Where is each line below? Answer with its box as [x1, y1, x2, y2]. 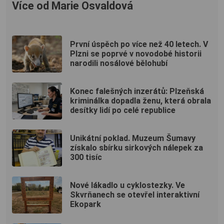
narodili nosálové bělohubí [70, 58, 167, 68]
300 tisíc [70, 152, 102, 162]
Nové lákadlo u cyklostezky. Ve [70, 180, 185, 190]
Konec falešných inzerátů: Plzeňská [70, 86, 204, 96]
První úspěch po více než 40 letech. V [70, 39, 208, 49]
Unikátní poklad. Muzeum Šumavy [70, 133, 195, 143]
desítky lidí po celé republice [70, 105, 175, 115]
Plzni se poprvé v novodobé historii [70, 49, 201, 59]
